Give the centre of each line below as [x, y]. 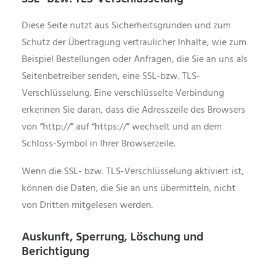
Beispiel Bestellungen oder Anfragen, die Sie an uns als [135, 60]
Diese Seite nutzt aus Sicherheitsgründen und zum [126, 26]
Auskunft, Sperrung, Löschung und [113, 237]
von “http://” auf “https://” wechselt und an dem [122, 127]
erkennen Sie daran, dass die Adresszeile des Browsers [133, 110]
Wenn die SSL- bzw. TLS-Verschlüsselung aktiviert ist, [133, 172]
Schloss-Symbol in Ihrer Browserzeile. [99, 144]
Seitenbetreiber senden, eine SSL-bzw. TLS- [111, 77]
